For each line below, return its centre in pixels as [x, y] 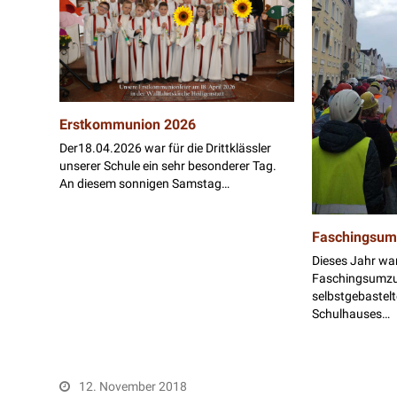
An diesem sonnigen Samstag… [145, 183]
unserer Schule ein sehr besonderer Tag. [168, 165]
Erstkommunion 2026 [128, 124]
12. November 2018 [133, 387]
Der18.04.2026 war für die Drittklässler [166, 148]
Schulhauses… [351, 313]
